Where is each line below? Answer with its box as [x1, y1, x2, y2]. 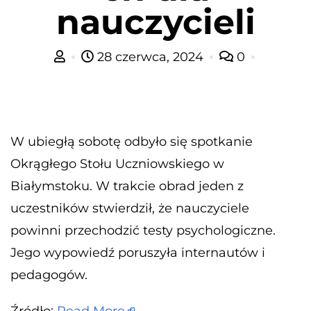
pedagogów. [10, 267, 87, 283]
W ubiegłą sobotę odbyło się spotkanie [10, 133, 253, 149]
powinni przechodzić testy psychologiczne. [10, 222, 276, 238]
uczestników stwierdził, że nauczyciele [10, 200, 249, 216]
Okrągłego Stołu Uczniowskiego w [10, 155, 224, 171]
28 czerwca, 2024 [93, 49, 207, 65]
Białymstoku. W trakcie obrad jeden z [10, 178, 244, 194]
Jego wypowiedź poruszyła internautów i [10, 244, 265, 260]
